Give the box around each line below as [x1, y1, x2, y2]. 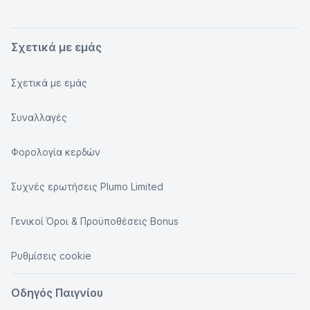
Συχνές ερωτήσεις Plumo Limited [11, 181, 163, 192]
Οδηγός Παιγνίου [11, 286, 103, 300]
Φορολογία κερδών [11, 146, 100, 158]
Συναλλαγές [11, 111, 67, 123]
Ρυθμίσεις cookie [11, 250, 91, 262]
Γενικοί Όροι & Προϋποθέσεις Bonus [11, 215, 179, 227]
